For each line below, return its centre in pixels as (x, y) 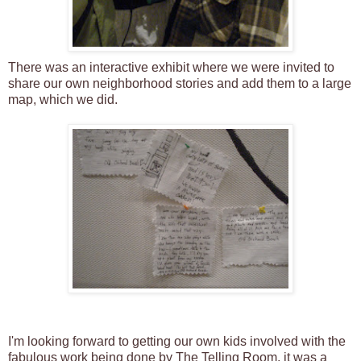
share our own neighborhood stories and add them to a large (180, 83)
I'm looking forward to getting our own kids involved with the (177, 341)
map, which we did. (63, 99)
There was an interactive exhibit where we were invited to (171, 67)
